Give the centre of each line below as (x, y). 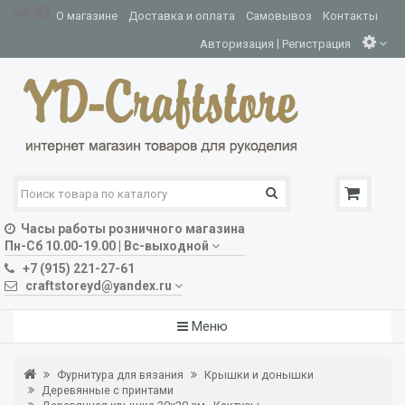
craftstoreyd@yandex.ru (99, 286)
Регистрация (316, 43)
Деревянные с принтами (108, 390)
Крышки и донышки (259, 375)
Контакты (350, 16)
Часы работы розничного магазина (130, 229)
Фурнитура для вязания (120, 375)
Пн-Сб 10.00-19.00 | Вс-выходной (107, 246)
